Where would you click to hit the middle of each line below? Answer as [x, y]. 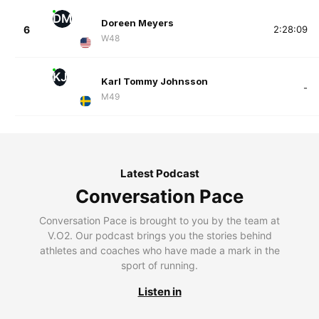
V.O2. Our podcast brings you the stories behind [159, 235]
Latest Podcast [159, 173]
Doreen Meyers [137, 23]
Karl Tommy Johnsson [154, 82]
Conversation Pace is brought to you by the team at [159, 220]
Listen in [159, 291]
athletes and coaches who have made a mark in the [159, 250]
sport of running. [159, 265]
